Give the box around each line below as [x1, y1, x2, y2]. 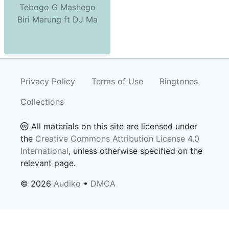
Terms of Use [91, 76, 143, 86]
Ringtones [159, 76, 198, 86]
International [20, 146, 68, 156]
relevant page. [20, 158, 76, 168]
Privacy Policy [20, 76, 75, 86]
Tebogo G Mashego [19, 2, 96, 12]
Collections [20, 97, 64, 107]
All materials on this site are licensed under [29, 121, 197, 131]
